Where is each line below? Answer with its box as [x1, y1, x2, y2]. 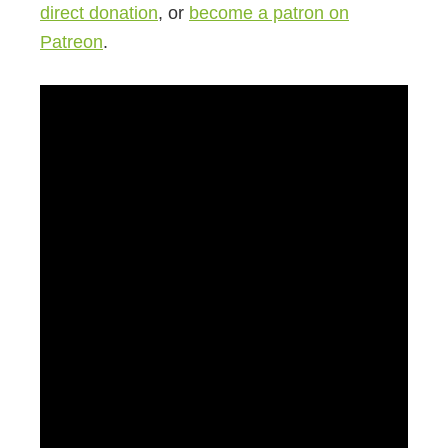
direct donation [40, 3, 158, 24]
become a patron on [189, 3, 349, 24]
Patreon [40, 32, 103, 53]
